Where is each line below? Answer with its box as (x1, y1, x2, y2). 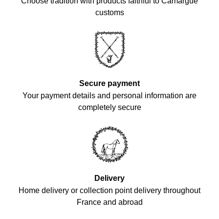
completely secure (78, 103, 141, 112)
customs (95, 8, 124, 17)
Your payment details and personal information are (22, 91, 197, 100)
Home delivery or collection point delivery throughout (19, 186, 200, 195)
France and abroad (76, 198, 143, 207)
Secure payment (79, 79, 140, 88)
